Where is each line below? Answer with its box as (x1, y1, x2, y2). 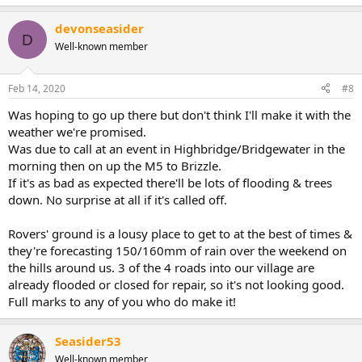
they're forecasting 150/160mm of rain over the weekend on (8, 242, 347, 259)
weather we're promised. (8, 123, 146, 140)
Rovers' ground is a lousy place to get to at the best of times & (8, 225, 352, 242)
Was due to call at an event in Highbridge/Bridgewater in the (8, 140, 345, 157)
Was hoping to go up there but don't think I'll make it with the (8, 106, 351, 123)
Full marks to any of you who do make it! (8, 293, 236, 309)
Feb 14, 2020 (8, 81, 65, 95)
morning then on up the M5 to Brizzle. (8, 157, 221, 174)
